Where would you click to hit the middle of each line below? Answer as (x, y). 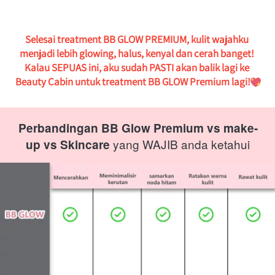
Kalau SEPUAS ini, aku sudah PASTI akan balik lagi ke (137, 67)
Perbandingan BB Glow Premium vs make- (138, 128)
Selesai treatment (63, 39)
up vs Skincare (68, 144)
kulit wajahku (219, 39)
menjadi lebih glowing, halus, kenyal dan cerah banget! (138, 53)
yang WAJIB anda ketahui (180, 144)
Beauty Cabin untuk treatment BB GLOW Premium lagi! (133, 81)
